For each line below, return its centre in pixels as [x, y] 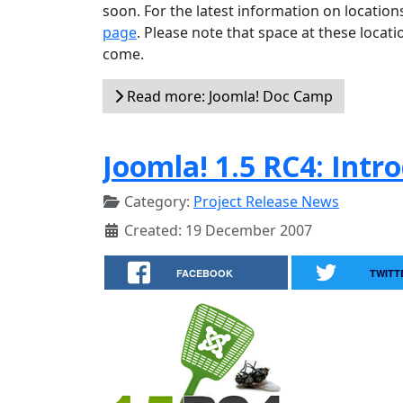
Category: [157, 201]
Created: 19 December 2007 [218, 230]
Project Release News [266, 201]
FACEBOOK [205, 273]
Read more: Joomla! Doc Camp [228, 96]
